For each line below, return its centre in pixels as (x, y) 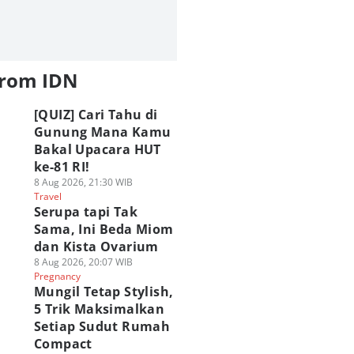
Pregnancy (57, 276)
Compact (63, 344)
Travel (47, 196)
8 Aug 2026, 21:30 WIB (83, 182)
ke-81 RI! (62, 167)
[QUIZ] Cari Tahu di (96, 115)
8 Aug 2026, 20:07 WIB (83, 262)
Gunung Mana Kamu (102, 132)
